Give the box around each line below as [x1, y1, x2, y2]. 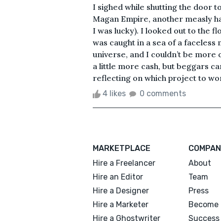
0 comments [140, 88, 186, 98]
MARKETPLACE [93, 143, 150, 153]
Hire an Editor [93, 172, 143, 182]
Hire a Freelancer [93, 158, 155, 168]
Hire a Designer [93, 185, 149, 195]
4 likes [101, 88, 128, 98]
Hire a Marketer [93, 199, 148, 209]
